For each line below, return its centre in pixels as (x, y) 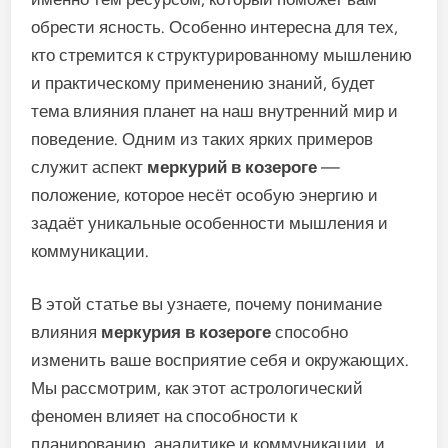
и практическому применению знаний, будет (203, 82)
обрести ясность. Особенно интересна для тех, (215, 26)
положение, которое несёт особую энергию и (205, 194)
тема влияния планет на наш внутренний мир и (215, 110)
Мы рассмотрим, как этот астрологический (197, 388)
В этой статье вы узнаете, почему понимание (207, 304)
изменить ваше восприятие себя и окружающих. (220, 360)
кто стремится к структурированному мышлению (222, 54)
